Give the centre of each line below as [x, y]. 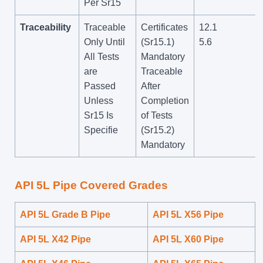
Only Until [104, 42]
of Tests [157, 115]
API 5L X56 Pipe [188, 214]
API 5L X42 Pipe [55, 239]
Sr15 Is [99, 115]
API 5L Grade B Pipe [65, 214]
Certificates [164, 27]
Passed [100, 86]
